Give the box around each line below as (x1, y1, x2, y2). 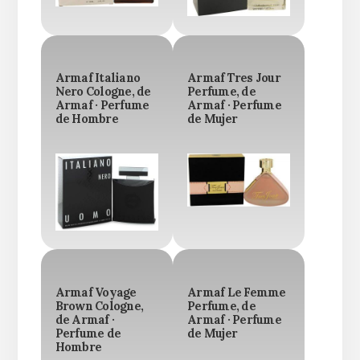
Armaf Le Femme (187, 284, 286, 300)
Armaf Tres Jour (187, 71, 280, 86)
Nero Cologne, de (55, 84, 151, 100)
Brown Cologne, (55, 298, 144, 313)
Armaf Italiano (55, 71, 141, 86)
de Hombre (55, 112, 118, 127)
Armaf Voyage (55, 284, 137, 300)
